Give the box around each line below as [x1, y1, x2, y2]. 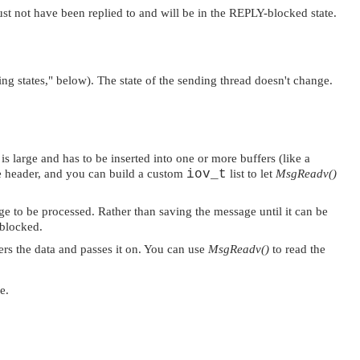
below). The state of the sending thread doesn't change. [53, 73, 333, 87]
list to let [227, 166, 276, 180]
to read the [269, 242, 325, 256]
